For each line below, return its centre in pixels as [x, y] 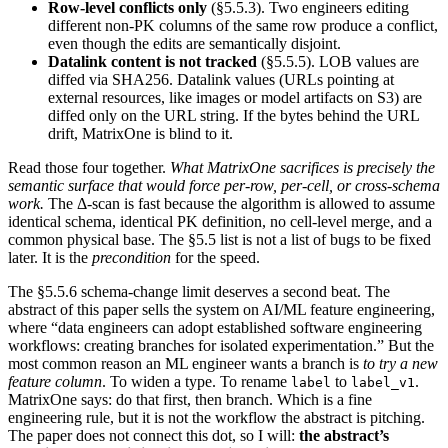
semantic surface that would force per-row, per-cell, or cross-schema [224, 186]
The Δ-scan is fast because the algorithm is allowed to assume [239, 204]
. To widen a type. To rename [196, 382]
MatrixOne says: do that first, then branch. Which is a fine [190, 400]
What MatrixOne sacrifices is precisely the [302, 168]
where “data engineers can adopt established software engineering [215, 328]
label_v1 [383, 383]
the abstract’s [344, 436]
